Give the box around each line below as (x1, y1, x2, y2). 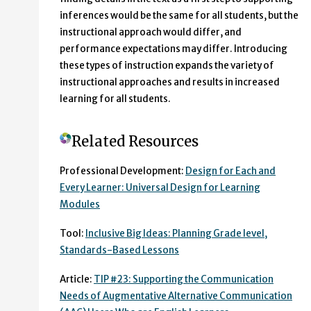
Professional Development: (60, 165, 185, 177)
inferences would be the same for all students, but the (60, 9, 299, 22)
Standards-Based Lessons (60, 244, 179, 256)
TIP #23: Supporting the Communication (94, 273, 274, 285)
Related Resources (71, 132, 199, 151)
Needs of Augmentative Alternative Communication (60, 289, 292, 302)
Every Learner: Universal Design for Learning (60, 181, 260, 194)
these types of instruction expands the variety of (60, 59, 274, 72)
